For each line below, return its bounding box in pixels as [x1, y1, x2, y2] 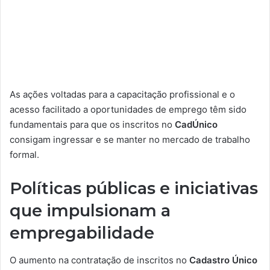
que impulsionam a [10, 201, 171, 221]
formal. [10, 149, 39, 160]
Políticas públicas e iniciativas [10, 178, 258, 198]
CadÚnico [175, 119, 218, 130]
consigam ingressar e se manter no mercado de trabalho [10, 134, 250, 145]
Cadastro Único [189, 254, 257, 266]
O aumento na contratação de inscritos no [10, 254, 189, 266]
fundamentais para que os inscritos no [10, 119, 175, 130]
